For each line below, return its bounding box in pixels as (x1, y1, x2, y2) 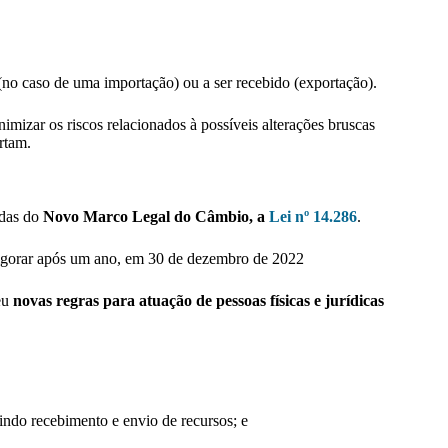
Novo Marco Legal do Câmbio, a (43, 208, 269, 226)
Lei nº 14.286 (269, 208, 357, 226)
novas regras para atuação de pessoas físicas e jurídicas (13, 292, 384, 310)
